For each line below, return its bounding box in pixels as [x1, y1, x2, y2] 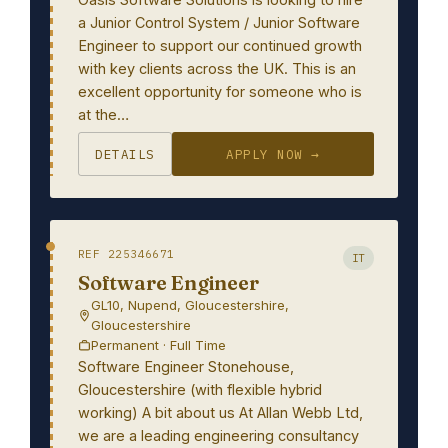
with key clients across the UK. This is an [78, 60, 356, 77]
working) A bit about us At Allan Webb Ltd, [78, 404, 363, 421]
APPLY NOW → [226, 146, 320, 162]
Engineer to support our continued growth [78, 37, 362, 54]
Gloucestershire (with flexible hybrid [78, 381, 322, 398]
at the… [78, 106, 129, 123]
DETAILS [95, 146, 155, 162]
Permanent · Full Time [91, 337, 226, 353]
